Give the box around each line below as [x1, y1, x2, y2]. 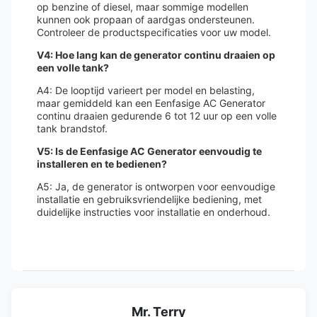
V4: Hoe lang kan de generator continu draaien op [37, 49, 275, 61]
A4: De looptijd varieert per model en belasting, [37, 84, 255, 96]
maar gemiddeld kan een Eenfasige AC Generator [37, 97, 265, 109]
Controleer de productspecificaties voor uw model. [37, 26, 271, 38]
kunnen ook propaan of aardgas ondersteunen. [37, 13, 255, 25]
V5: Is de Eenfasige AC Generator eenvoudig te [37, 145, 262, 157]
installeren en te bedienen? [37, 158, 167, 170]
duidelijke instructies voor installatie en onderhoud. [37, 206, 270, 218]
